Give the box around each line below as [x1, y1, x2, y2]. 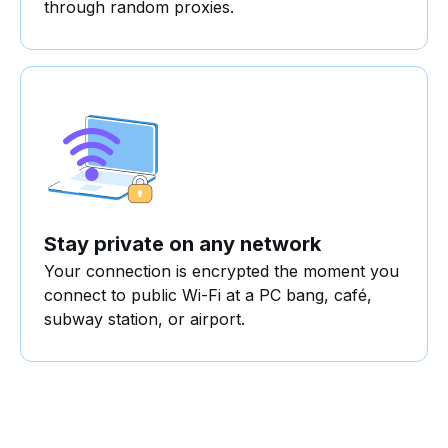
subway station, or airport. [44, 309, 245, 330]
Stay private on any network [44, 232, 321, 257]
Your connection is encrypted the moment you [44, 261, 399, 282]
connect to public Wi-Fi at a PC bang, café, [44, 285, 372, 306]
